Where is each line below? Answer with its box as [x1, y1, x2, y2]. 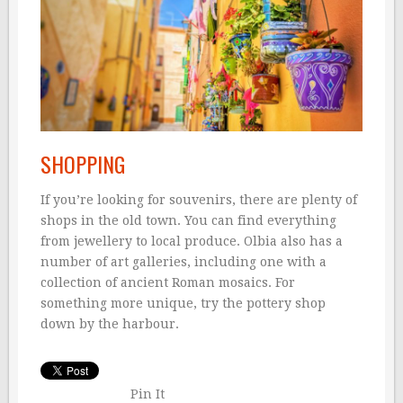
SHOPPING [40, 147, 125, 180]
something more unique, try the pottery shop [40, 295, 326, 310]
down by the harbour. [40, 316, 179, 331]
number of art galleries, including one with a [40, 254, 327, 269]
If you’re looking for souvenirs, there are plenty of [40, 192, 357, 207]
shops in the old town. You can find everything [40, 212, 336, 228]
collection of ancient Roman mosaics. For [40, 274, 295, 290]
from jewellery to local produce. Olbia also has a [40, 233, 343, 248]
